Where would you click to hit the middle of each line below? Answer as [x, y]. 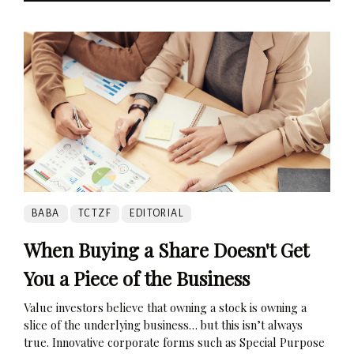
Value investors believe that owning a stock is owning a [165, 307]
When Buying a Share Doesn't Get [166, 249]
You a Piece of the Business [137, 278]
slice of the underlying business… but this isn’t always [163, 324]
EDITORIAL [157, 213]
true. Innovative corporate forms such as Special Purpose [174, 342]
